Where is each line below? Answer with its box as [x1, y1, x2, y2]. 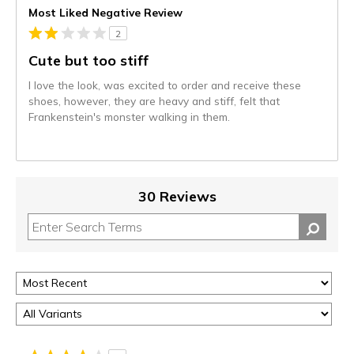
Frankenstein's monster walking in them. [28, 110, 230, 124]
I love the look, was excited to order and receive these [28, 78, 301, 92]
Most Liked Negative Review [28, 6, 183, 20]
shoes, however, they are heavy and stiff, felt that [28, 94, 280, 108]
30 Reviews [137, 187, 217, 206]
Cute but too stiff [28, 51, 149, 70]
